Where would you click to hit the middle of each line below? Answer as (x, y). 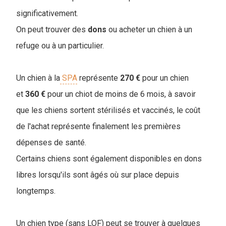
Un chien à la (38, 78)
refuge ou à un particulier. (60, 46)
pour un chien (164, 78)
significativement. (47, 14)
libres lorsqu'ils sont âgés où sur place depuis (98, 175)
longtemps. (36, 191)
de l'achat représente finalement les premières (98, 127)
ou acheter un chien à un (149, 30)
